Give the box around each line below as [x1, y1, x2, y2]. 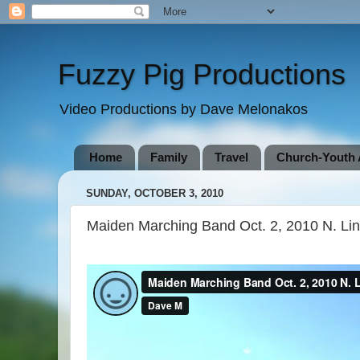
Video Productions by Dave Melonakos [59, 101, 308, 117]
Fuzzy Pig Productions [58, 58, 346, 91]
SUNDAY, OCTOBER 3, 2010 [86, 187, 223, 200]
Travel [215, 150, 249, 165]
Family [149, 150, 187, 165]
